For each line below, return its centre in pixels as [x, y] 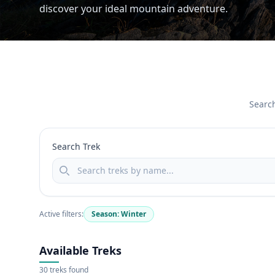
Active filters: [61, 214]
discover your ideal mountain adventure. [134, 9]
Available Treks [80, 250]
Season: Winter [119, 214]
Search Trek [76, 146]
